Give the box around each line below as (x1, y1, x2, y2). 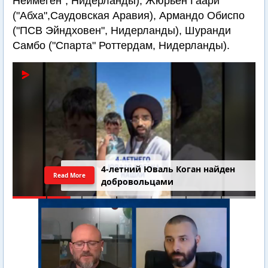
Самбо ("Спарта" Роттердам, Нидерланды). (13, 39, 230, 51)
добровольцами (101, 176, 174, 188)
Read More (53, 170, 86, 179)
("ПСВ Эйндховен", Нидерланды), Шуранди (13, 25, 231, 36)
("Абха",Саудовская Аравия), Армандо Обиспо (13, 10, 245, 22)
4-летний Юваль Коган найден (101, 163, 236, 175)
